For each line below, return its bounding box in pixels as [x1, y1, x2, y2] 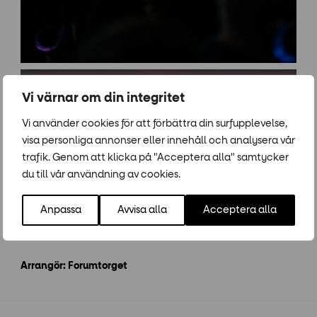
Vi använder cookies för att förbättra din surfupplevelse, [22, 118, 287, 129]
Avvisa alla [117, 204, 167, 215]
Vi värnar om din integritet [22, 91, 185, 105]
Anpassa [40, 204, 81, 215]
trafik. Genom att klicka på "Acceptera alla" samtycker [22, 152, 289, 163]
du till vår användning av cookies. [22, 169, 180, 180]
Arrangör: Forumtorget [20, 260, 127, 271]
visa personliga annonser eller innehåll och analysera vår [22, 135, 295, 146]
